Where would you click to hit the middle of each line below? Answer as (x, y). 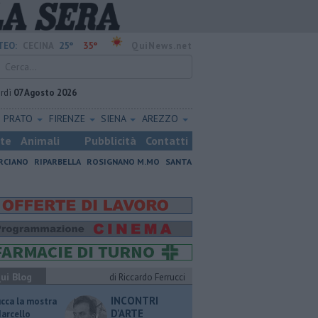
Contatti (167, 141)
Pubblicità (110, 141)
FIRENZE (68, 119)
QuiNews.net (162, 46)
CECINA (38, 46)
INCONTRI (135, 301)
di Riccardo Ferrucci (147, 277)
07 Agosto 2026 (45, 93)
